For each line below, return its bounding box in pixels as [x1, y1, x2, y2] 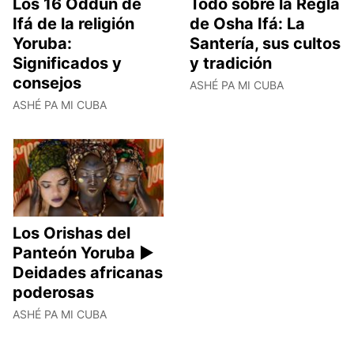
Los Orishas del [13, 223, 130, 243]
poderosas [13, 282, 94, 302]
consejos [13, 73, 81, 93]
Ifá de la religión [13, 14, 134, 34]
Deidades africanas [13, 262, 163, 282]
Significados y [13, 54, 122, 73]
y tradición [190, 54, 272, 73]
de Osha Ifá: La [190, 14, 305, 34]
